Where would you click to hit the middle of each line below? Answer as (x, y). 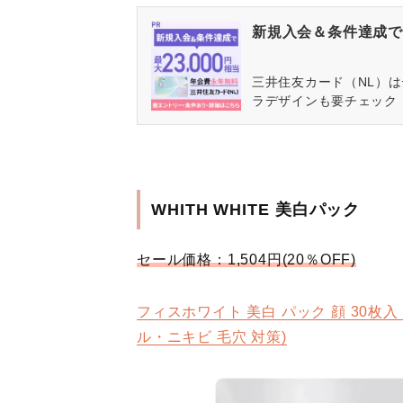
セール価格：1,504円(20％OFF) (247, 260)
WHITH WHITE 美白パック (256, 210)
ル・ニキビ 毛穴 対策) (212, 337)
